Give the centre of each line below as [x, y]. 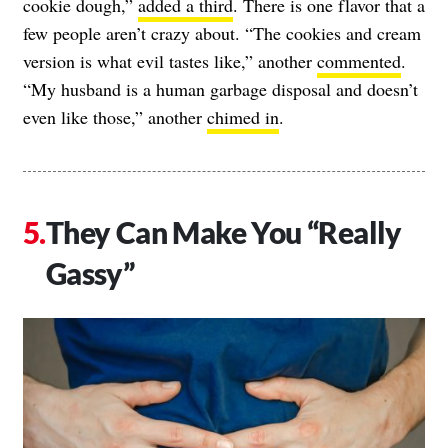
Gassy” [90, 273]
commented [359, 61]
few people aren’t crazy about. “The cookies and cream [222, 33]
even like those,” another [115, 117]
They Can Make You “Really [223, 232]
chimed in [243, 117]
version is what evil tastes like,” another [170, 61]
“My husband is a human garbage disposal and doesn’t [220, 89]
